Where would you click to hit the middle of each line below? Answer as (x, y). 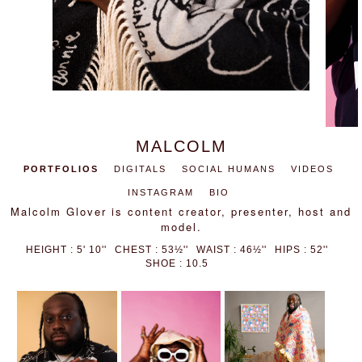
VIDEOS (312, 169)
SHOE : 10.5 (177, 263)
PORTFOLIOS (61, 169)
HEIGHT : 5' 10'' (66, 250)
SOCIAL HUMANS (228, 169)
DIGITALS (140, 169)
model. (181, 227)
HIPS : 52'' (301, 250)
